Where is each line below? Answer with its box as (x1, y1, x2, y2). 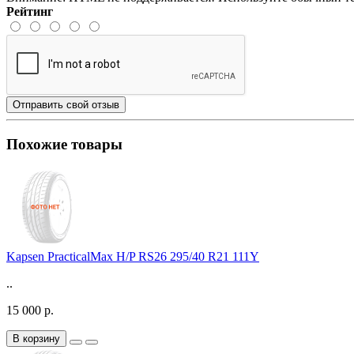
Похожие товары (6, 135, 122, 153)
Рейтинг (6, 4, 53, 18)
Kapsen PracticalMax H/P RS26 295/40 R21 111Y (6, 250, 259, 264)
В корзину (13, 333, 60, 345)
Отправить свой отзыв (13, 98, 119, 111)
